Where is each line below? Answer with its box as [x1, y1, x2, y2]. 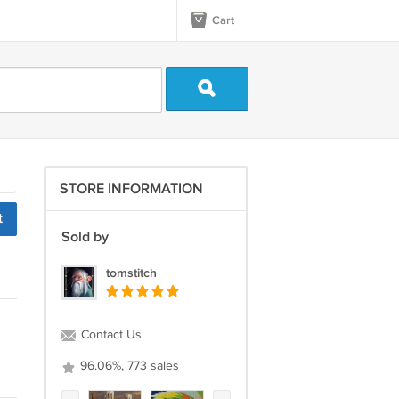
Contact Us [77, 328, 142, 342]
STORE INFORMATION [59, 181, 203, 198]
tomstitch [105, 265, 157, 281]
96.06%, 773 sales [76, 359, 179, 373]
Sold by [61, 229, 109, 246]
